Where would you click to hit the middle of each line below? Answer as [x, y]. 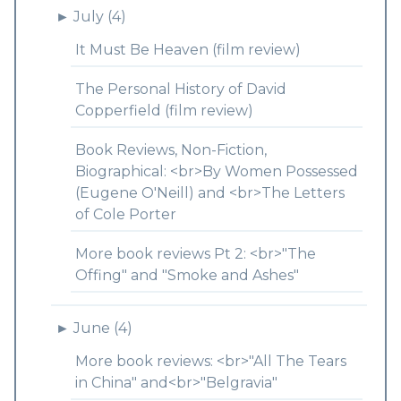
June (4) [102, 328]
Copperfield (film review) [164, 111]
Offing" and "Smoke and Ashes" [187, 275]
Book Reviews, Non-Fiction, [171, 150]
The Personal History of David [180, 89]
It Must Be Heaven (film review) [188, 50]
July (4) [99, 17]
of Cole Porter [125, 214]
